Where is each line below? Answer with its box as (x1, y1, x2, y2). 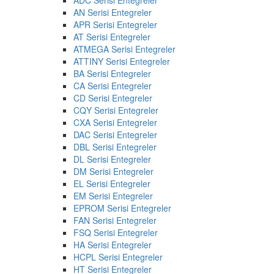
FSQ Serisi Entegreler (73, 226, 158, 239)
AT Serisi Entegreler (73, 30, 150, 43)
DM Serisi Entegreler (73, 165, 154, 177)
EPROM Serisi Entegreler (73, 201, 171, 214)
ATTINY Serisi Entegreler (73, 54, 170, 67)
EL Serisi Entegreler (73, 177, 150, 190)
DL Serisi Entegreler (73, 152, 151, 165)
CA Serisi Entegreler (73, 79, 152, 92)
